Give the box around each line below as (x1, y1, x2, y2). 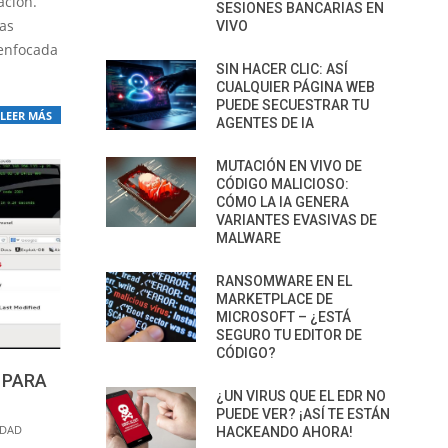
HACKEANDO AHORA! (216, 424, 353, 440)
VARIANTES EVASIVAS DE (216, 212, 377, 228)
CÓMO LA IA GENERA (216, 194, 349, 210)
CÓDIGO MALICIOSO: (216, 176, 349, 192)
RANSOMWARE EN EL (216, 273, 352, 289)
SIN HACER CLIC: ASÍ (216, 61, 348, 77)
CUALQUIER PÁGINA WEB (216, 79, 375, 95)
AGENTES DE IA (216, 115, 314, 131)
